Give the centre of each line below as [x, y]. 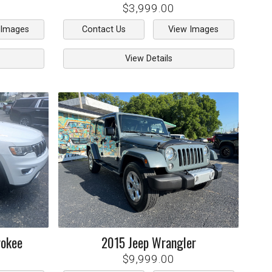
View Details [148, 58]
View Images [194, 30]
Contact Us [104, 30]
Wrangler [174, 242]
